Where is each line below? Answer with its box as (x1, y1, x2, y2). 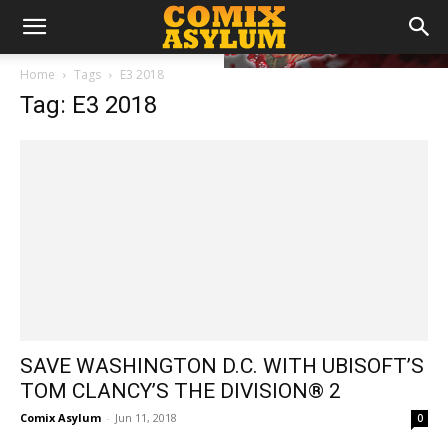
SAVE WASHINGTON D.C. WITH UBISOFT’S (20, 354, 424, 379)
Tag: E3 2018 (20, 91, 157, 119)
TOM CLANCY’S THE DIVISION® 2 (20, 379, 341, 404)
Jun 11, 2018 (115, 410, 177, 426)
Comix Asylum (20, 410, 101, 426)
